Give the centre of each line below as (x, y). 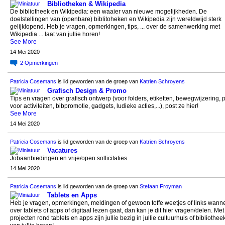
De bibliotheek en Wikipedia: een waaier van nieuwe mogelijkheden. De (108, 12)
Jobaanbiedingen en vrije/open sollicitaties (68, 158)
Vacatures (62, 150)
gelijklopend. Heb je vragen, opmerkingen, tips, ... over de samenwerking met (115, 27)
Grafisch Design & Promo (87, 90)
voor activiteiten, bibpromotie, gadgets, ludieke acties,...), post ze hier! (104, 106)
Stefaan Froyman (160, 186)
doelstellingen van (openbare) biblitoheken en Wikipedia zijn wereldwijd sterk (116, 19)
